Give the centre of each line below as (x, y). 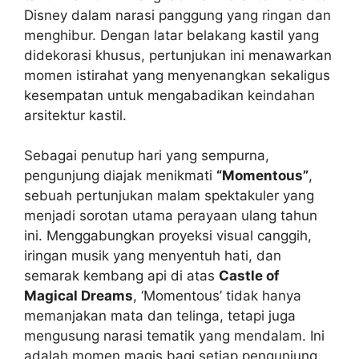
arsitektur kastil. (75, 115)
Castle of (249, 276)
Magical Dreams (79, 296)
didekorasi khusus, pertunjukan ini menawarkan (178, 55)
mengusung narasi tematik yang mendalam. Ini (174, 336)
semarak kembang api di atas (121, 276)
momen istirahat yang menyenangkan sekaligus (177, 75)
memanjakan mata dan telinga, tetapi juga (160, 316)
